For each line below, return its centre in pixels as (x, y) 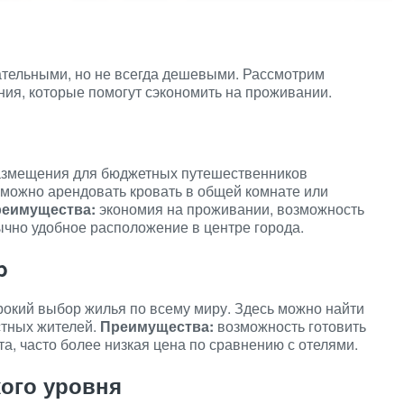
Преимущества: (157, 326)
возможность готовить (290, 326)
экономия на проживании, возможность (230, 209)
